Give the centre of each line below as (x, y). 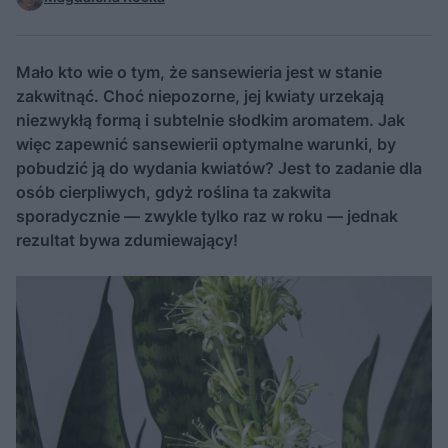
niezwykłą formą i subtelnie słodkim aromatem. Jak (210, 120)
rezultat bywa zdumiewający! (127, 240)
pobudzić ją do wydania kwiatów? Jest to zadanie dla (219, 168)
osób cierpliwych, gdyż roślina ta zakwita (173, 192)
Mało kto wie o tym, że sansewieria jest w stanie (199, 72)
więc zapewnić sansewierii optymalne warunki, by (206, 144)
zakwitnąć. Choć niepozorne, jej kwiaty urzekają (200, 96)
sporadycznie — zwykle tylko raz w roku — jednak (207, 216)
